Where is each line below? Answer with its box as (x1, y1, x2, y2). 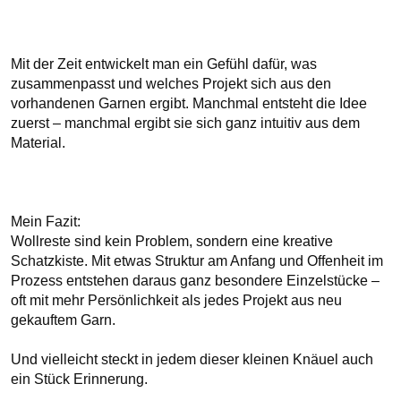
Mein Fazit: (11, 214, 81, 229)
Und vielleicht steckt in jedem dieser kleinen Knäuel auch (11, 352, 373, 367)
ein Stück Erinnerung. (11, 371, 151, 387)
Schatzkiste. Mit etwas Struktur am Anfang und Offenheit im (11, 253, 383, 269)
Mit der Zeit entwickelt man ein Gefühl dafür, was (11, 56, 317, 72)
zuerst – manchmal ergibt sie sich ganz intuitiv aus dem (11, 115, 360, 131)
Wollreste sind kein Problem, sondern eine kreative (11, 234, 333, 249)
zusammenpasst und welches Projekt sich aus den (11, 76, 331, 91)
